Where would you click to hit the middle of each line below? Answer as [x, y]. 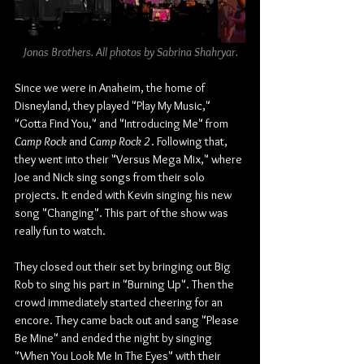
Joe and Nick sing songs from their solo [111, 177]
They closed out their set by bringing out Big [124, 266]
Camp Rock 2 [119, 141]
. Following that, [191, 141]
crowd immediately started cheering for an [120, 302]
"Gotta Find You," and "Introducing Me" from [123, 123]
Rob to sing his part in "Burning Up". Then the [126, 284]
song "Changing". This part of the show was [123, 213]
